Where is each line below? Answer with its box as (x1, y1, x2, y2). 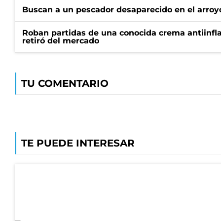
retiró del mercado (22, 36, 99, 45)
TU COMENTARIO (21, 77, 109, 89)
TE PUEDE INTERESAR (21, 137, 135, 149)
